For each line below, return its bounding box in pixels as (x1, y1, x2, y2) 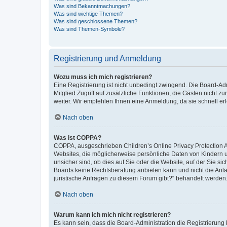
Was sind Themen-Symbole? (54, 25, 125, 32)
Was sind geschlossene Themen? (54, 18, 137, 24)
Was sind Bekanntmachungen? (54, 3, 130, 9)
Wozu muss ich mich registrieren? (54, 73, 152, 81)
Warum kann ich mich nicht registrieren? (54, 211, 171, 218)
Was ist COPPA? (54, 134, 101, 141)
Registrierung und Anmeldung (54, 54, 161, 63)
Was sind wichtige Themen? (54, 10, 123, 17)
